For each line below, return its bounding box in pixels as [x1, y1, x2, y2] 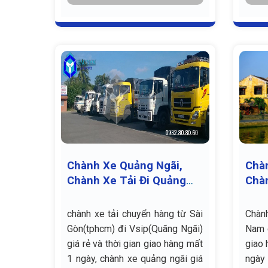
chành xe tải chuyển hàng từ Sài [67, 208, 203, 220]
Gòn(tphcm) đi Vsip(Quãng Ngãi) [67, 223, 203, 234]
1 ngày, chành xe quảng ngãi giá [67, 252, 203, 264]
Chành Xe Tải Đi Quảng [67, 173, 186, 187]
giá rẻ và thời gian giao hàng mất [67, 237, 203, 249]
